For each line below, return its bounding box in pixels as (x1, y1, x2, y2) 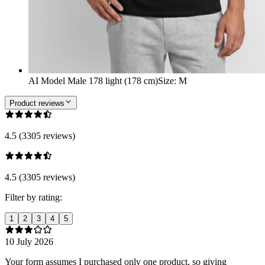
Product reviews (9, 98, 64, 108)
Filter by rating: (5, 192, 62, 202)
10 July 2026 (5, 236, 53, 247)
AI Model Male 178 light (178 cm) (28, 76, 158, 86)
